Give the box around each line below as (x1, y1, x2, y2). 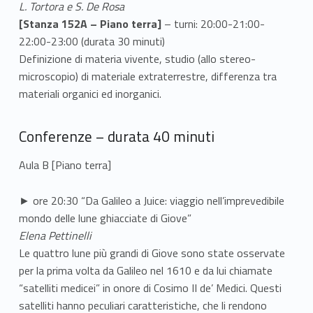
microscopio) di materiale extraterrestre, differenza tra (18, 68, 277, 85)
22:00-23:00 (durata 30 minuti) (18, 33, 165, 50)
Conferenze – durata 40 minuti (18, 125, 214, 148)
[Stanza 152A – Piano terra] (18, 15, 164, 33)
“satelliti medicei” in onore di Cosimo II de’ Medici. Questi (18, 279, 282, 297)
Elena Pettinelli (18, 227, 92, 245)
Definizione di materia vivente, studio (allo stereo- (18, 50, 256, 68)
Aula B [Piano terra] (18, 156, 111, 174)
